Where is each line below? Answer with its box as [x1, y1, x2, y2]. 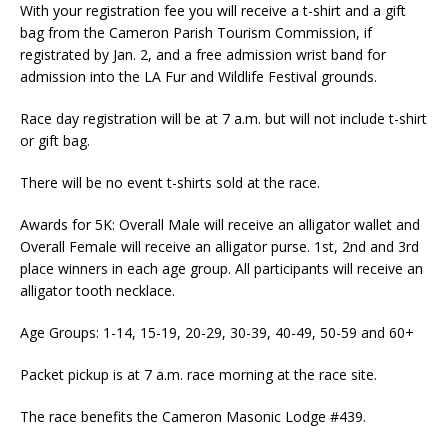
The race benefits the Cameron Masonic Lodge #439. [20, 407, 366, 426]
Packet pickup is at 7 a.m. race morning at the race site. [20, 365, 377, 384]
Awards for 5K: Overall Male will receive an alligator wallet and [20, 215, 420, 234]
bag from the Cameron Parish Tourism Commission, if [20, 23, 372, 42]
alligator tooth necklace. [20, 281, 175, 300]
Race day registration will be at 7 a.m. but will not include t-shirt [20, 109, 427, 128]
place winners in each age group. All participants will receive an [20, 259, 423, 278]
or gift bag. [20, 131, 90, 150]
